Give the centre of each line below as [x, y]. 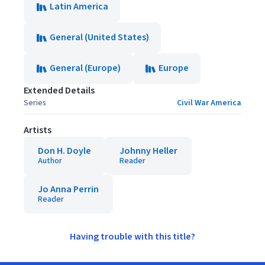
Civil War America [209, 103]
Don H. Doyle [64, 151]
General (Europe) [85, 68]
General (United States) [99, 37]
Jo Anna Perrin [68, 189]
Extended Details [59, 91]
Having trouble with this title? [132, 237]
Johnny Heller [148, 151]
